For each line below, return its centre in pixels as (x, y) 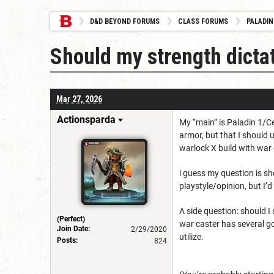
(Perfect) (71, 219)
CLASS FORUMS (203, 21)
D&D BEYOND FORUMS (125, 21)
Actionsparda (86, 119)
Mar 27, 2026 (79, 99)
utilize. (192, 236)
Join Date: (73, 228)
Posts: (67, 240)
